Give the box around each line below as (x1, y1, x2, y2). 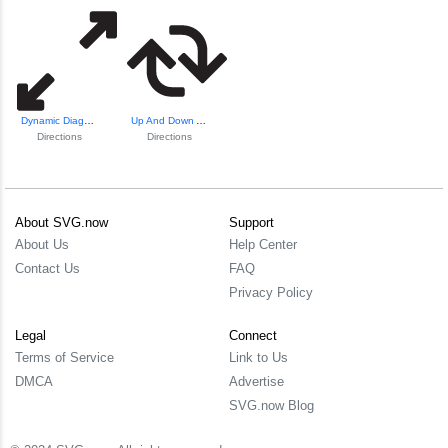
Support (229, 214, 274, 230)
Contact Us (15, 260, 80, 276)
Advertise (229, 373, 284, 389)
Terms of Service (15, 349, 114, 365)
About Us (15, 236, 69, 252)
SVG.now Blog (229, 397, 314, 413)
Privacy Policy (229, 284, 313, 300)
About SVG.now (15, 214, 108, 230)
